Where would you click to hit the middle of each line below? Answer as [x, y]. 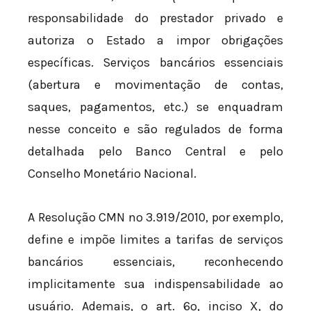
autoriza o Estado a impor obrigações [155, 40]
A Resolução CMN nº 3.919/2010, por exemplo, [155, 218]
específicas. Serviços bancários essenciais [155, 62]
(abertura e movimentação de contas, [155, 84]
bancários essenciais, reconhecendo [155, 262]
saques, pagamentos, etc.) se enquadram [155, 107]
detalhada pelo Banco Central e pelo [155, 151]
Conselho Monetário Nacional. [112, 173]
